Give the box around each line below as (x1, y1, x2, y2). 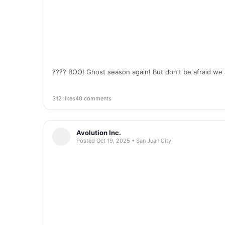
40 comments (75, 95, 111, 102)
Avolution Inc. (76, 128, 121, 137)
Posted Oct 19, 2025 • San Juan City (76, 137, 171, 144)
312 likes (52, 95, 75, 102)
